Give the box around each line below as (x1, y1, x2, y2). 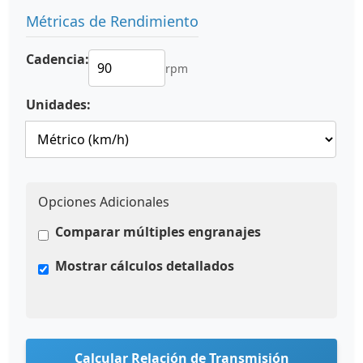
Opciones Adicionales (38, 193, 169, 211)
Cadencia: (26, 50, 89, 68)
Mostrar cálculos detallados (55, 257, 234, 275)
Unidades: (26, 96, 91, 113)
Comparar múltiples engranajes (55, 223, 261, 241)
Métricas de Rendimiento (26, 11, 199, 31)
